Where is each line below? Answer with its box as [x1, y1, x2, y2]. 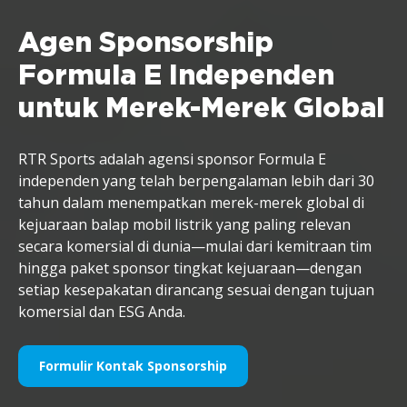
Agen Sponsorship [18, 29, 273, 57]
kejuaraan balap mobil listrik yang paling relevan [18, 213, 351, 234]
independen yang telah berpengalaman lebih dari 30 [18, 170, 374, 191]
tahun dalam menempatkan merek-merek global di [18, 192, 364, 213]
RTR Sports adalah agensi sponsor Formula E [18, 148, 326, 169]
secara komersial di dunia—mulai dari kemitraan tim [18, 235, 372, 256]
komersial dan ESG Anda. [18, 301, 185, 322]
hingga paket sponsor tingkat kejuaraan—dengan [18, 257, 362, 278]
